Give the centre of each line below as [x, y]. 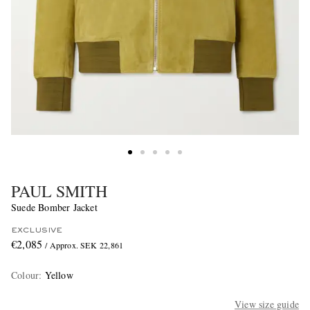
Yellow [59, 275]
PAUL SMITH [59, 191]
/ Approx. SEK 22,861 [84, 245]
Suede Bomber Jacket [54, 208]
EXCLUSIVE [37, 231]
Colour [25, 275]
